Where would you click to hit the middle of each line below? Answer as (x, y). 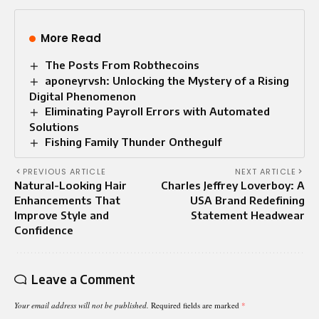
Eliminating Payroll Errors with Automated (158, 111)
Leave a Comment (83, 279)
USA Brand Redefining (247, 200)
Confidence (44, 230)
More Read (71, 38)
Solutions (54, 126)
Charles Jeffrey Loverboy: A (233, 185)
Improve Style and (62, 215)
